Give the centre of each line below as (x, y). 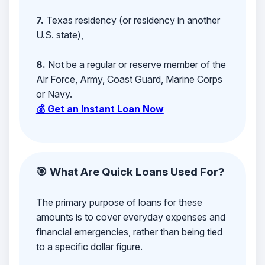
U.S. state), (59, 35)
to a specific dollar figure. (89, 247)
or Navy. (54, 94)
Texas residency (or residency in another (132, 20)
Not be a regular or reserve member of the (135, 64)
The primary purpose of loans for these (119, 203)
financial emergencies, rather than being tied (129, 232)
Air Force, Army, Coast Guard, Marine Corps (129, 79)
